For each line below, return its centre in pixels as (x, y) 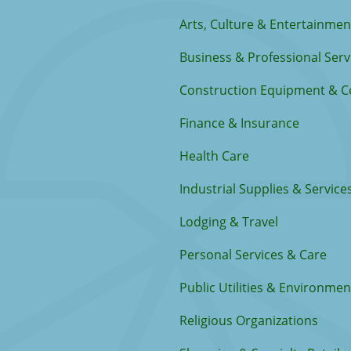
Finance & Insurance (239, 123)
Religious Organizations (249, 320)
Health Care (214, 156)
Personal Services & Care (253, 255)
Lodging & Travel (229, 222)
